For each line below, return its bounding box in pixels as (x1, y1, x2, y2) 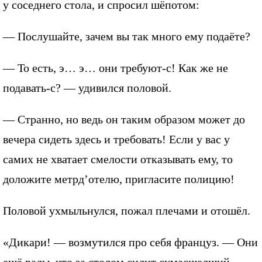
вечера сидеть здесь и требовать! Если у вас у (3, 133, 230, 146)
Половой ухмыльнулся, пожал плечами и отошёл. (3, 204, 250, 218)
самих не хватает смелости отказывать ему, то (3, 153, 233, 166)
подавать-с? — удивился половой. (3, 81, 171, 95)
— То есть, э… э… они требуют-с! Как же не (3, 61, 228, 75)
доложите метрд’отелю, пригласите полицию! (3, 173, 235, 186)
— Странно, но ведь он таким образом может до (3, 113, 245, 126)
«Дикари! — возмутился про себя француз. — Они (3, 236, 258, 249)
